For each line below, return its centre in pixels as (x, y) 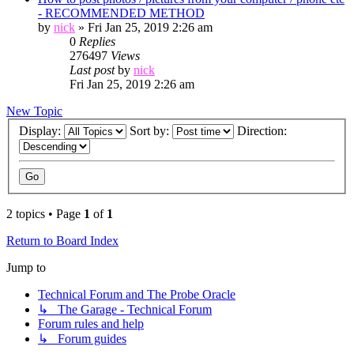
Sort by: (151, 131)
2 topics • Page (45, 214)
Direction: (264, 131)
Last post (94, 70)
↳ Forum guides (82, 339)
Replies (97, 41)
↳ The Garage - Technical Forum (125, 310)
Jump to (26, 268)
